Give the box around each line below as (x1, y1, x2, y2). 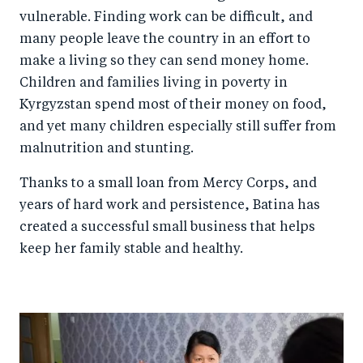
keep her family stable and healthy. (19, 242, 243, 256)
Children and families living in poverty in (19, 76, 288, 90)
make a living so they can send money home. (19, 54, 309, 68)
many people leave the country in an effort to (19, 32, 310, 46)
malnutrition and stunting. (19, 142, 194, 156)
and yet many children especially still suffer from (19, 120, 336, 134)
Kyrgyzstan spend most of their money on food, (19, 98, 327, 112)
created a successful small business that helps (19, 220, 315, 234)
